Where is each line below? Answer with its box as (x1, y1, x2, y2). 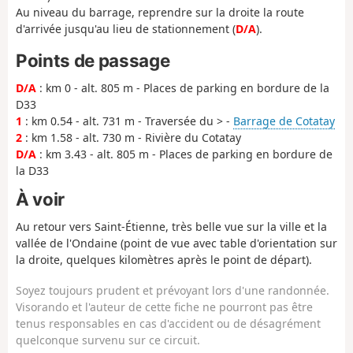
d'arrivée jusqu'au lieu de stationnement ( (16, 20, 236, 36)
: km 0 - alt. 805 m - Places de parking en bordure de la (36, 80, 329, 96)
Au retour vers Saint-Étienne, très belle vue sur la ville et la (16, 219, 327, 235)
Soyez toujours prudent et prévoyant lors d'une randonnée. (16, 282, 329, 298)
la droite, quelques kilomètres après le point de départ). (16, 252, 312, 268)
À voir (16, 188, 65, 210)
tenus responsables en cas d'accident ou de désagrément (16, 315, 321, 331)
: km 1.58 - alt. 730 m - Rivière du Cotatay (22, 130, 241, 146)
